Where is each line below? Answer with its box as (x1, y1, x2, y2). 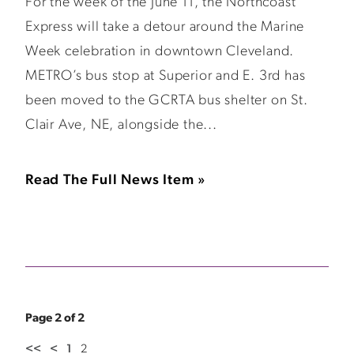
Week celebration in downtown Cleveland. (25, 44, 295, 59)
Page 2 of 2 (25, 313, 85, 325)
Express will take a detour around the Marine (25, 20, 305, 35)
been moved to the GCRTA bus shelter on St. (25, 93, 308, 108)
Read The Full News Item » (25, 173, 206, 188)
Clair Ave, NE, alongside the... (25, 118, 217, 133)
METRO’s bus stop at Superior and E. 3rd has (25, 69, 306, 84)
